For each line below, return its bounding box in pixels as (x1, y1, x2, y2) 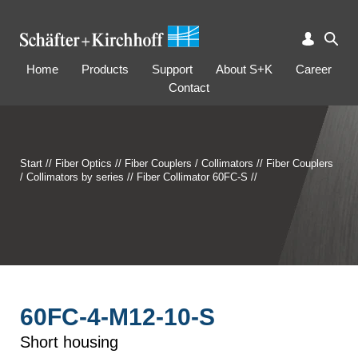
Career (296, 62, 332, 76)
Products (82, 62, 129, 76)
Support (152, 62, 193, 76)
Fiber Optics (55, 157, 112, 169)
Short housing (20, 333, 118, 351)
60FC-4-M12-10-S (20, 304, 215, 330)
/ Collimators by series (20, 171, 124, 183)
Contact (168, 81, 209, 94)
